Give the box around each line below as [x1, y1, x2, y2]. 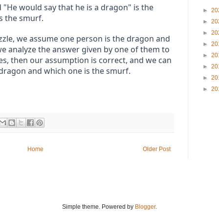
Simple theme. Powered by [62, 203, 135, 211]
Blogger [135, 203, 155, 211]
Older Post [143, 146, 171, 153]
